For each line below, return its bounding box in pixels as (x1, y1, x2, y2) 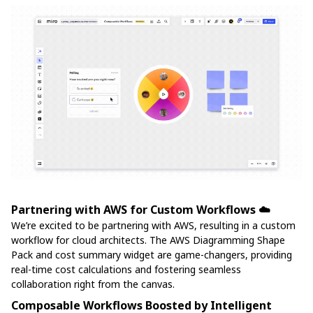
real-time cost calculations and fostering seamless (11, 262, 241, 276)
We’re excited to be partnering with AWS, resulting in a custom (11, 218, 296, 232)
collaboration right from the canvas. (11, 277, 175, 291)
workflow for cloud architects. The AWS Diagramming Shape (11, 233, 285, 247)
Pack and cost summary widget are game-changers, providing (11, 247, 292, 261)
